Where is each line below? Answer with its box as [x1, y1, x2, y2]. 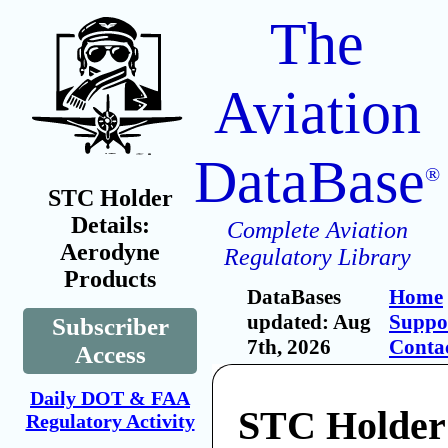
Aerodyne [60, 239, 160, 265]
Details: [70, 212, 150, 238]
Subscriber [51, 313, 169, 340]
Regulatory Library [223, 244, 411, 270]
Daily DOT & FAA [30, 387, 190, 409]
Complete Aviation [226, 217, 408, 243]
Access [74, 341, 146, 368]
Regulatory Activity [25, 410, 195, 432]
